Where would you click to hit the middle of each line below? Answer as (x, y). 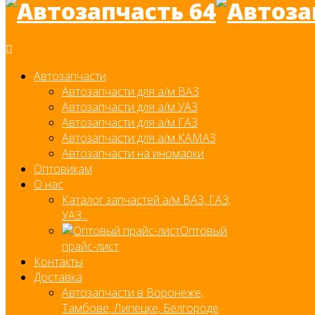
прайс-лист (90, 246)
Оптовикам (63, 168)
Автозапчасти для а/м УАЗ (130, 107)
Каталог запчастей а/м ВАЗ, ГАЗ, (146, 199)
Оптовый (204, 230)
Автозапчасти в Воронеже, (133, 292)
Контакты (58, 261)
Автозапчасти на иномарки (133, 153)
